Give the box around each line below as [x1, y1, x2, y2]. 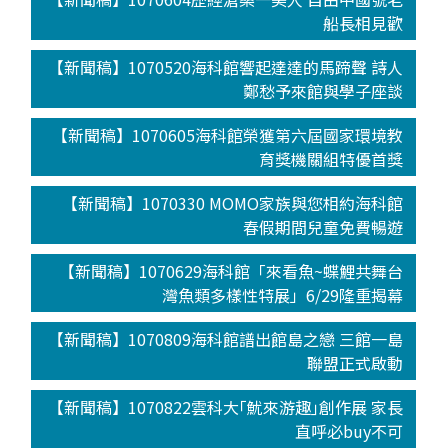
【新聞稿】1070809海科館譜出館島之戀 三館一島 [48, 326, 404, 351]
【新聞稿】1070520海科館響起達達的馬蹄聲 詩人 [48, 54, 404, 79]
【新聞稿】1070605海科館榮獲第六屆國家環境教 [52, 122, 404, 147]
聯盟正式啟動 [307, 350, 404, 375]
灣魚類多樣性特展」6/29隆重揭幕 [162, 282, 404, 307]
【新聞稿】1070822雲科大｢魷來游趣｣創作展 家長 [48, 394, 404, 419]
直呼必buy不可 [295, 418, 404, 443]
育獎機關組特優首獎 [259, 146, 404, 171]
